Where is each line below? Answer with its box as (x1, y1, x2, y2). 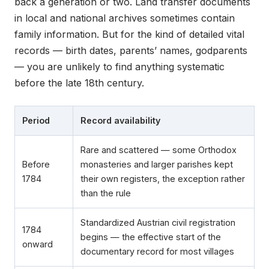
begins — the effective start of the (80, 232, 221, 243)
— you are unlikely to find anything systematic (14, 61, 225, 73)
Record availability (80, 115, 160, 126)
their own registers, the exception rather (80, 174, 245, 184)
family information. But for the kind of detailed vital (14, 28, 244, 41)
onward (22, 239, 53, 250)
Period (22, 115, 50, 126)
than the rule (80, 188, 131, 199)
